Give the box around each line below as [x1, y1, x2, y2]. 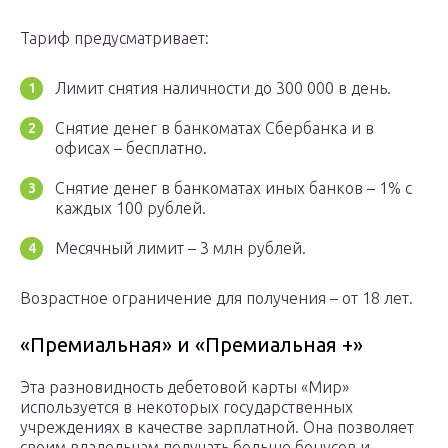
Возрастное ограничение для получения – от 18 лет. [20, 289, 413, 308]
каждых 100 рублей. [55, 199, 206, 218]
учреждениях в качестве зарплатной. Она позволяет [20, 418, 414, 437]
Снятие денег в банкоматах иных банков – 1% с [55, 179, 412, 198]
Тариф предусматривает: [20, 29, 209, 48]
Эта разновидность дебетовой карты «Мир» [20, 378, 349, 397]
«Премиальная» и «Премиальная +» [20, 333, 363, 357]
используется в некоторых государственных [20, 398, 353, 417]
